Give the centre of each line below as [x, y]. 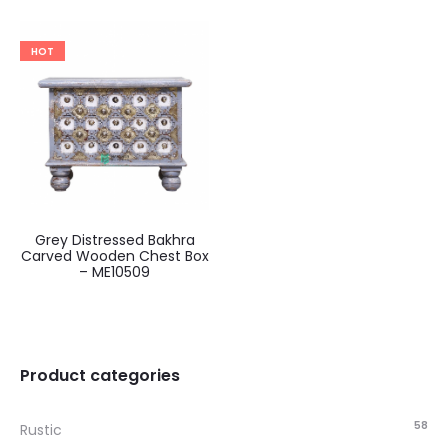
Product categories [100, 375]
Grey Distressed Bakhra [114, 240]
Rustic [41, 430]
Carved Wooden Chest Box [114, 256]
